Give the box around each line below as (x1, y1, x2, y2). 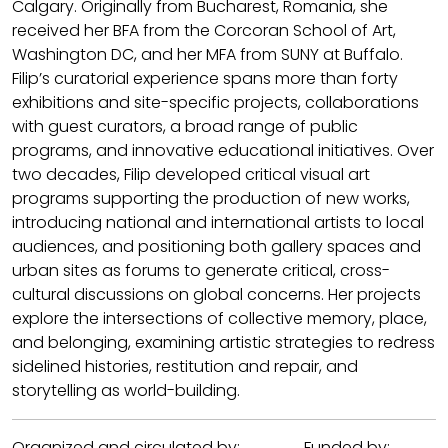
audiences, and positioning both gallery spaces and (12, 235, 421, 258)
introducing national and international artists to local (12, 211, 424, 234)
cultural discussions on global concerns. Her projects (12, 283, 421, 306)
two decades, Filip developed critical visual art (12, 163, 370, 186)
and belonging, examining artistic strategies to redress (12, 331, 435, 354)
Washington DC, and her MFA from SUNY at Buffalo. (12, 43, 403, 66)
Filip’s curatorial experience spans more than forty (12, 67, 398, 90)
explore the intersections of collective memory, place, (12, 307, 427, 330)
